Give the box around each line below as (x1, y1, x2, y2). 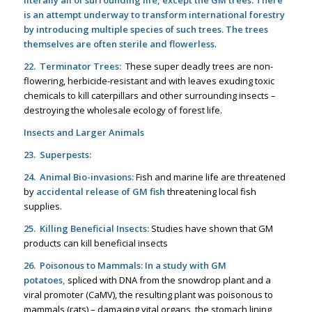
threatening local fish (164, 185, 256, 198)
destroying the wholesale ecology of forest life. (23, 104, 222, 117)
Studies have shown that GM (148, 222, 273, 235)
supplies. (23, 200, 62, 213)
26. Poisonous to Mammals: (23, 259, 143, 272)
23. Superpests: (23, 148, 91, 162)
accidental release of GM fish (36, 185, 165, 198)
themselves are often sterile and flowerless (23, 38, 214, 51)
